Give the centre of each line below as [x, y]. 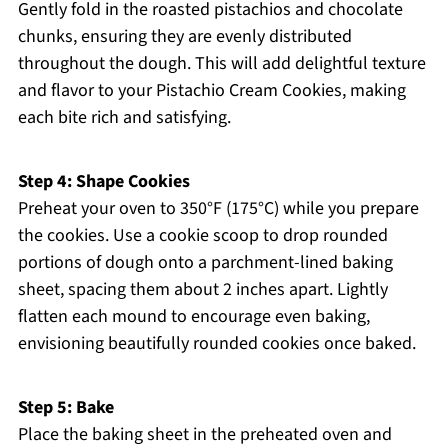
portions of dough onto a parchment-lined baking [205, 263]
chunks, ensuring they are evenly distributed [184, 37]
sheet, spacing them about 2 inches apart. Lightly [202, 290]
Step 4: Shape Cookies [103, 182]
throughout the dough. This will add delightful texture [221, 64]
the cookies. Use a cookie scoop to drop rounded [202, 236]
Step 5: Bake [65, 408]
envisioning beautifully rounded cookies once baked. [216, 344]
